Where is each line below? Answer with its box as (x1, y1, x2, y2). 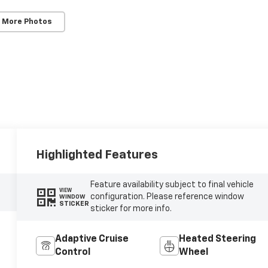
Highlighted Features (36, 148, 159, 161)
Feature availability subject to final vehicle (90, 181, 254, 190)
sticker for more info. (90, 205, 172, 214)
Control (55, 248, 91, 258)
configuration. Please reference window (90, 193, 244, 202)
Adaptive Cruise (55, 234, 129, 245)
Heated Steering (178, 234, 256, 245)
